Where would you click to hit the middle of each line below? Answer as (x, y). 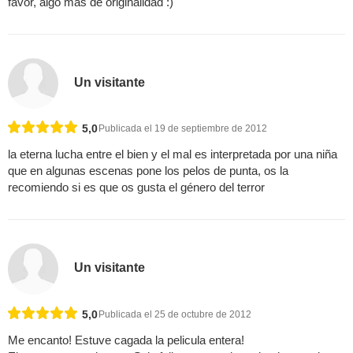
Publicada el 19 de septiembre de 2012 (183, 129)
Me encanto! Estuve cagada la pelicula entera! (126, 340)
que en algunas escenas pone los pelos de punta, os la (148, 171)
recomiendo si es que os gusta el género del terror (136, 188)
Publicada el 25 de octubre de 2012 (175, 314)
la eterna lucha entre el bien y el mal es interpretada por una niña (173, 154)
